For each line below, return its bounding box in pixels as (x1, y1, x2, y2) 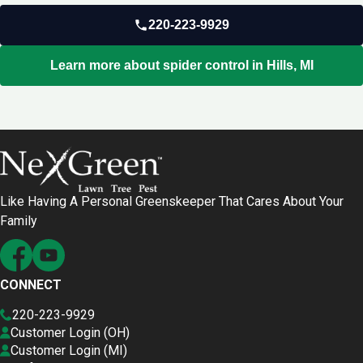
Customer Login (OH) (11, 324, 130, 340)
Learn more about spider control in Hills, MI (49, 58, 314, 72)
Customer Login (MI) (11, 342, 128, 358)
